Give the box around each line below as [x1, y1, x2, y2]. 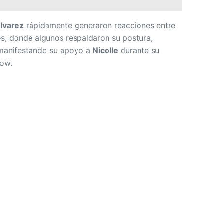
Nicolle [93, 46, 118, 56]
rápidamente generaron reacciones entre [24, 20, 175, 31]
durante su [118, 46, 159, 56]
